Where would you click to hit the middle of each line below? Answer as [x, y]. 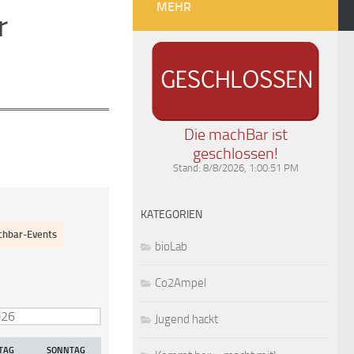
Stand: [188, 168]
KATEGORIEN [171, 214]
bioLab [171, 246]
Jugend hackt [186, 319]
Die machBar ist [235, 134]
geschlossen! [235, 153]
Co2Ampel [181, 282]
